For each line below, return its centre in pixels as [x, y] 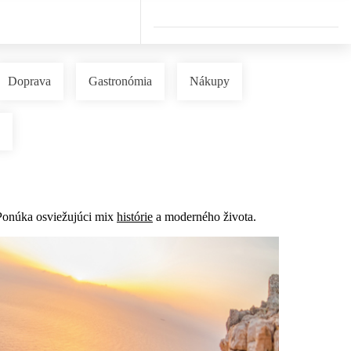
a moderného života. [204, 217]
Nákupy [210, 81]
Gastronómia [120, 81]
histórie [135, 217]
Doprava [29, 81]
